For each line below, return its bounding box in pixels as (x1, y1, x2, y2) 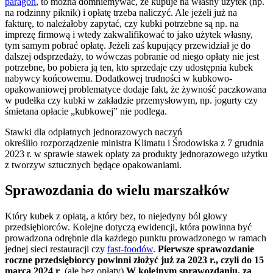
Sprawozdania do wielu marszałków (5, 182, 229, 199)
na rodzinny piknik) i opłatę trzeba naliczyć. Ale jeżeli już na (5, 7, 237, 18)
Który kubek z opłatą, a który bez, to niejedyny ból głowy (5, 211, 227, 222)
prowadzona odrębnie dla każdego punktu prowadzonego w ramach (5, 233, 266, 244)
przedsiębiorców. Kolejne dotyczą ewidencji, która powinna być (5, 222, 252, 233)
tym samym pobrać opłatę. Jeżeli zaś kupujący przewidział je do (5, 40, 250, 51)
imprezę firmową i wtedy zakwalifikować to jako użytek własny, (5, 29, 253, 40)
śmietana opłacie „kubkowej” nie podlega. (5, 105, 167, 116)
